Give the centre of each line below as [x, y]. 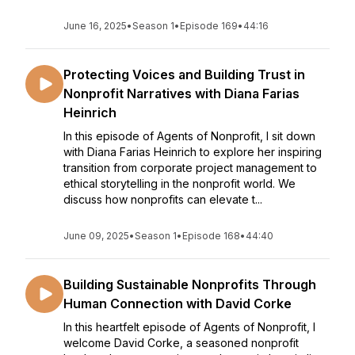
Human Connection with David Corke [177, 303]
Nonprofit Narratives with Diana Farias [181, 94]
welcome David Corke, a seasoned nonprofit [181, 343]
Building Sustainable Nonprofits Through [190, 284]
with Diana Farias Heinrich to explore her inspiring [193, 152]
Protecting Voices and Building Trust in [184, 74]
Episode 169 [209, 26]
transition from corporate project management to [190, 168]
